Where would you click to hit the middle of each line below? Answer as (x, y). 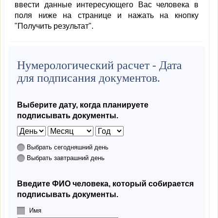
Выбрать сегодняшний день (68, 147)
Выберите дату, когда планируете (83, 105)
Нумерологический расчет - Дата (100, 65)
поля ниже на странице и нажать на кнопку (107, 15)
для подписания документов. (89, 78)
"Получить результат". (54, 26)
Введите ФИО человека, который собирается (105, 184)
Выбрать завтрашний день (66, 158)
